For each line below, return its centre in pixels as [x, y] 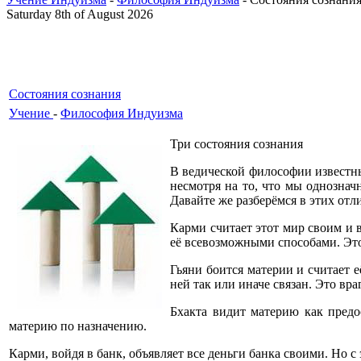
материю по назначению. [78, 326]
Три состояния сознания [237, 144]
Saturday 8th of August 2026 [80, 14]
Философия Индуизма [122, 113]
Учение [31, 113]
